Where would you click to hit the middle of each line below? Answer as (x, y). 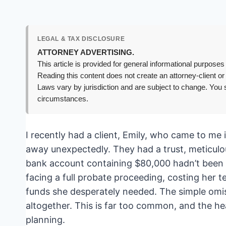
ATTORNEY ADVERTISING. (86, 53)
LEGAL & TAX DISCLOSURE (81, 39)
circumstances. (63, 99)
